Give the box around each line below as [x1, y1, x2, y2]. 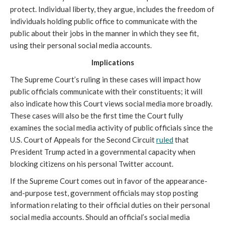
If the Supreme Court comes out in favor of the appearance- [10, 176, 207, 185]
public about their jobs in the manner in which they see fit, [10, 28, 198, 38]
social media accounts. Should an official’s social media [10, 212, 190, 221]
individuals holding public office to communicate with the [10, 16, 197, 26]
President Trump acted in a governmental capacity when [10, 147, 195, 156]
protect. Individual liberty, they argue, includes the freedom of [10, 4, 214, 14]
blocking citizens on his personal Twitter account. [10, 159, 173, 168]
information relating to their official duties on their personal [10, 200, 210, 209]
